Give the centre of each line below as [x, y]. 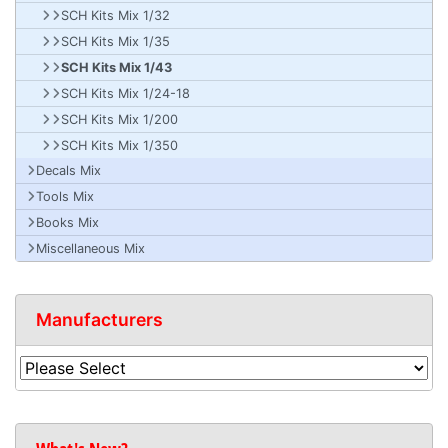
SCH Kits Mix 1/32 [115, 15]
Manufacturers [99, 319]
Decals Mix [68, 170]
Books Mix [67, 222]
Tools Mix [65, 196]
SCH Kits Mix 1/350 [119, 145]
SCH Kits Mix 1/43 [116, 67]
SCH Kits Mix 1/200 [119, 119]
